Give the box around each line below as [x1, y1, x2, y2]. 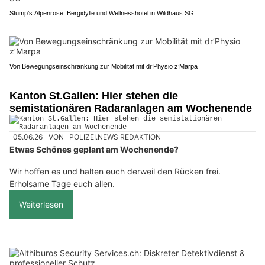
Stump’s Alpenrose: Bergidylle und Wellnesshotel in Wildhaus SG [9, 9, 194, 17]
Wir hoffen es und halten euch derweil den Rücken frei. [9, 166, 221, 176]
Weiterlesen [19, 199, 63, 209]
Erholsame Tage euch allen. [9, 178, 115, 189]
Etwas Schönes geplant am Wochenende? [9, 144, 179, 154]
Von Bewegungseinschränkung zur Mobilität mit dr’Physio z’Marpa [9, 62, 198, 70]
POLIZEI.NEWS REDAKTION [69, 132, 161, 141]
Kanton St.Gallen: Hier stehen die [9, 89, 178, 102]
